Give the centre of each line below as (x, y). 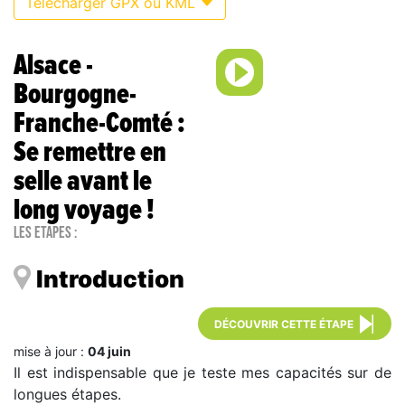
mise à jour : (51, 352)
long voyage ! (84, 211)
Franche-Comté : (99, 124)
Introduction (110, 279)
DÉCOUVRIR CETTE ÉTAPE (284, 325)
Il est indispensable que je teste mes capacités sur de (202, 373)
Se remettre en (90, 153)
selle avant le (83, 182)
